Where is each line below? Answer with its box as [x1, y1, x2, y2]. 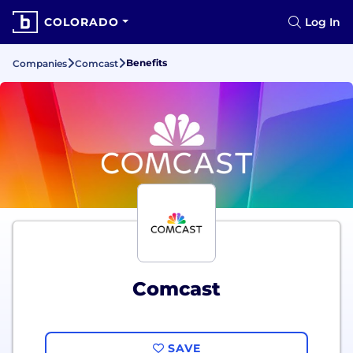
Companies [13, 58, 67, 69]
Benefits [126, 57, 167, 69]
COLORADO [44, 15, 119, 29]
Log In [305, 15, 340, 29]
